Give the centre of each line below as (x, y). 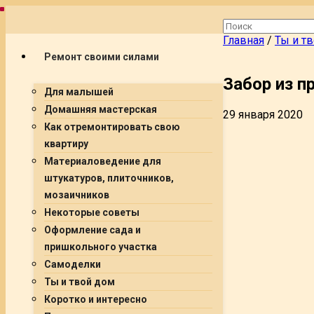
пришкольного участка (101, 247)
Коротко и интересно (96, 299)
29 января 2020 (263, 114)
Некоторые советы (92, 212)
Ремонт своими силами (102, 57)
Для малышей (79, 92)
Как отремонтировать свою (112, 127)
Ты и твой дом (80, 282)
